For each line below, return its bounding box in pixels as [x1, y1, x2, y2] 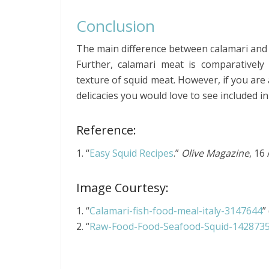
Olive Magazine [181, 147, 249, 160]
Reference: [76, 122, 136, 138]
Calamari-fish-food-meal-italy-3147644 [89, 204, 262, 217]
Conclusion [76, 15, 155, 37]
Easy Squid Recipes [89, 147, 174, 160]
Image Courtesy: [76, 180, 169, 196]
